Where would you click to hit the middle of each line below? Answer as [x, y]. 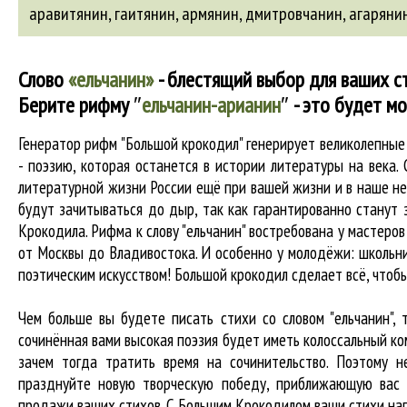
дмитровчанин [294, 14]
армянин [210, 14]
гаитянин [145, 14]
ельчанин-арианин [211, 105]
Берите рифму [76, 105]
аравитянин [69, 14]
